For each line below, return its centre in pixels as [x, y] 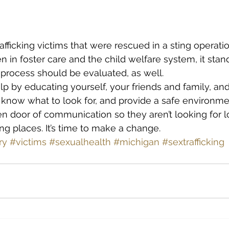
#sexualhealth [80, 142]
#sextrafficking [193, 142]
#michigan [136, 142]
